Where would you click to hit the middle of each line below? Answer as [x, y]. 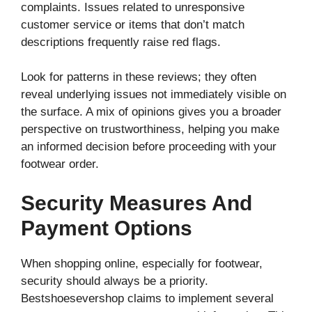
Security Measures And [136, 203]
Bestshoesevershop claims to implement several [147, 298]
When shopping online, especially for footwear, [142, 263]
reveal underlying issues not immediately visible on [154, 95]
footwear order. [60, 164]
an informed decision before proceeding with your [149, 147]
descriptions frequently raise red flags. [121, 42]
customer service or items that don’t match [133, 25]
